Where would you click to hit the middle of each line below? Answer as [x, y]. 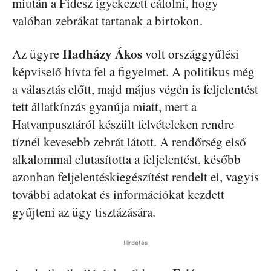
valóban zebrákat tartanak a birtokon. [107, 20]
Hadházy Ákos [102, 54]
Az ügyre [37, 54]
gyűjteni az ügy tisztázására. [84, 211]
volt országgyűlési [191, 54]
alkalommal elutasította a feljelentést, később [126, 159]
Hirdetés [135, 242]
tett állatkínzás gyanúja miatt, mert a [104, 106]
